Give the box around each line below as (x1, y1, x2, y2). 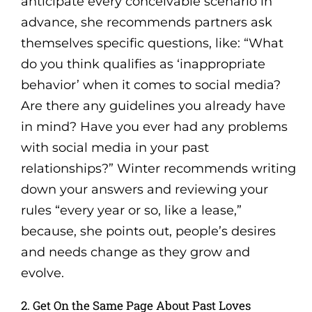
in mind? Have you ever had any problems (20, 118, 288, 134)
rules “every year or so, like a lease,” (20, 202, 242, 218)
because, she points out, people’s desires (20, 223, 276, 239)
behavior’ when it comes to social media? (20, 77, 281, 93)
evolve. (20, 265, 64, 281)
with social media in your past (20, 139, 209, 155)
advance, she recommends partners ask (20, 14, 272, 30)
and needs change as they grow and (20, 244, 250, 260)
